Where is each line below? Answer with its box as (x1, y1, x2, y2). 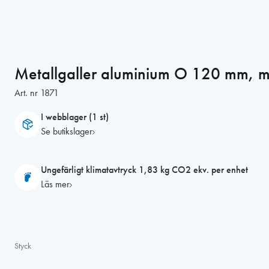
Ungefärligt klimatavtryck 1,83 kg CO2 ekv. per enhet (41, 164, 249, 175)
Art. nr (14, 87, 38, 98)
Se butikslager (41, 125, 93, 137)
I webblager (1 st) (41, 111, 109, 122)
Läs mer (41, 178, 70, 190)
